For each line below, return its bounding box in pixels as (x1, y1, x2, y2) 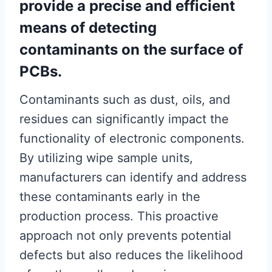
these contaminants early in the (19, 189, 200, 204)
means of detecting (19, 19, 157, 36)
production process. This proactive (19, 209, 219, 223)
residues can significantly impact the (19, 112, 229, 126)
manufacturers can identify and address (19, 170, 246, 185)
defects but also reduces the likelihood (19, 248, 243, 262)
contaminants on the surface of (19, 41, 243, 58)
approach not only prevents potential (19, 228, 231, 243)
